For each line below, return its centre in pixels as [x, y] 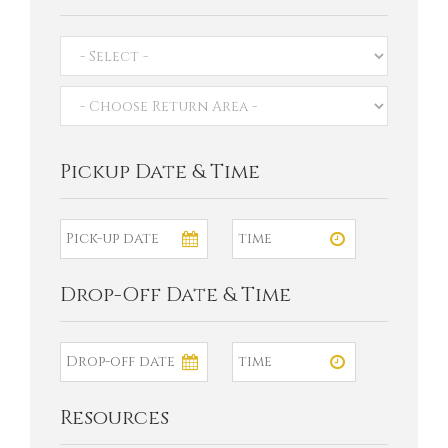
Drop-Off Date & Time [175, 294]
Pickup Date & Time [160, 171]
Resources [114, 417]
